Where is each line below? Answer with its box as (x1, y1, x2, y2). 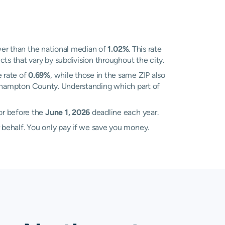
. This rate (129, 44, 162, 54)
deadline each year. (90, 107, 159, 117)
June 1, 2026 (45, 107, 90, 117)
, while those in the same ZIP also (50, 70, 165, 80)
